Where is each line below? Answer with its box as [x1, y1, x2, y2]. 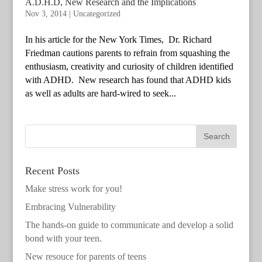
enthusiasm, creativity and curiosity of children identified [25, 61, 233, 71]
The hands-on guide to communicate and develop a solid [25, 219, 233, 230]
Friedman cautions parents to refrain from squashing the [25, 47, 230, 58]
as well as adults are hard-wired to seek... [25, 88, 176, 98]
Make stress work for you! [25, 183, 122, 194]
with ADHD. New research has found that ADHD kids [25, 74, 231, 85]
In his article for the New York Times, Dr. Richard [25, 34, 212, 44]
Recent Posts [25, 164, 80, 177]
